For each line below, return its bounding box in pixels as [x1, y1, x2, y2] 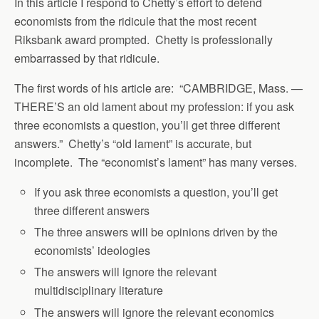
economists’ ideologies [34, 242, 151, 259]
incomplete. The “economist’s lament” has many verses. [14, 154, 297, 170]
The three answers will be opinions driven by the [34, 224, 278, 241]
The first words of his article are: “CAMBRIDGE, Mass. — [14, 80, 303, 96]
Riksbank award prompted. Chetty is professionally [14, 31, 273, 48]
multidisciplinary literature [34, 282, 164, 299]
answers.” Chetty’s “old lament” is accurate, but [14, 135, 251, 152]
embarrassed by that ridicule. [14, 50, 159, 66]
